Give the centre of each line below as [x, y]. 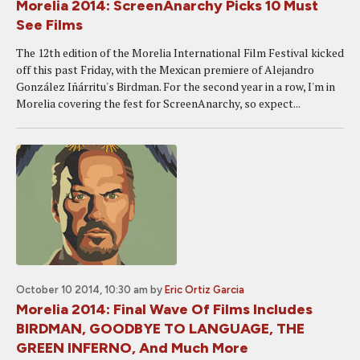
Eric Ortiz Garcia [205, 290]
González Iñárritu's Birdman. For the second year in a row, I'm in [176, 86]
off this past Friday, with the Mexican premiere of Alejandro [165, 70]
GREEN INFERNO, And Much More [132, 348]
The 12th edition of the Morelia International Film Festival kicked [180, 53]
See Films [49, 25]
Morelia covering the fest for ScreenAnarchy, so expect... [158, 103]
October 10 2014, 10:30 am [82, 290]
